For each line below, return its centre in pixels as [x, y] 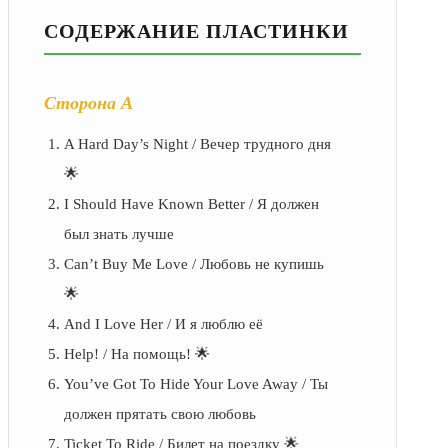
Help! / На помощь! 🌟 [137, 354]
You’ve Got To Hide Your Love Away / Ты [196, 384]
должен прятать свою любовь [160, 414]
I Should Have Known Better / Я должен [191, 204]
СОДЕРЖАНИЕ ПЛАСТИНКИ [196, 31]
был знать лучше [119, 234]
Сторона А [88, 103]
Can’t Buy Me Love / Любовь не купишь [194, 264]
